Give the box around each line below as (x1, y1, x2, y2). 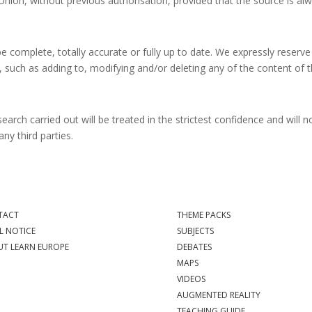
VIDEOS (176, 273, 205, 286)
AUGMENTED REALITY (176, 289, 260, 302)
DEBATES (176, 241, 212, 253)
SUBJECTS (176, 225, 214, 237)
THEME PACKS (176, 209, 231, 221)
